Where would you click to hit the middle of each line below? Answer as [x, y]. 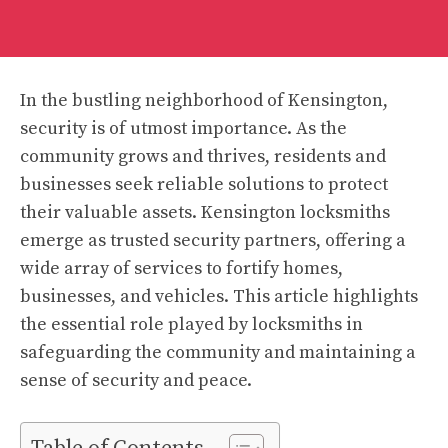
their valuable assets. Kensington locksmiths [205, 212]
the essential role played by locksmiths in [191, 324]
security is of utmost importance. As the [183, 128]
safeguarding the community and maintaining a [218, 352]
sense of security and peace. [136, 380]
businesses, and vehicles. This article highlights [219, 296]
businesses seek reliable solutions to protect [204, 184]
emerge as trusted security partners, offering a [213, 240]
